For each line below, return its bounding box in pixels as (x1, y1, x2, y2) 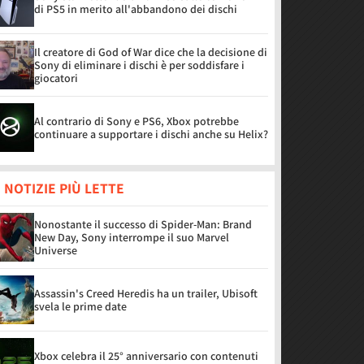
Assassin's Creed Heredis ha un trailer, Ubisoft (34, 286, 258, 301)
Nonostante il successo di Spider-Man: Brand (34, 217, 252, 232)
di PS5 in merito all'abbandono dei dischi (34, 2, 237, 16)
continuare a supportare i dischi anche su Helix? (34, 127, 268, 141)
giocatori (34, 71, 78, 85)
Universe (34, 243, 77, 258)
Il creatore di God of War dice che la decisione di (34, 45, 267, 59)
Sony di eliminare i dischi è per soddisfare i (34, 58, 245, 72)
